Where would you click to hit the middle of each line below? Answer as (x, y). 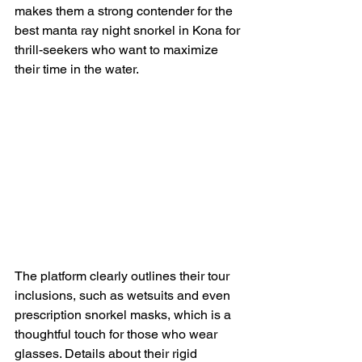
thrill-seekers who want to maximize (118, 49)
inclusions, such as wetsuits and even (124, 295)
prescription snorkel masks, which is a (124, 314)
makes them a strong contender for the (125, 11)
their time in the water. (77, 69)
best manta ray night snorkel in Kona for (129, 30)
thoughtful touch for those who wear (118, 334)
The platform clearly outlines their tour (124, 276)
